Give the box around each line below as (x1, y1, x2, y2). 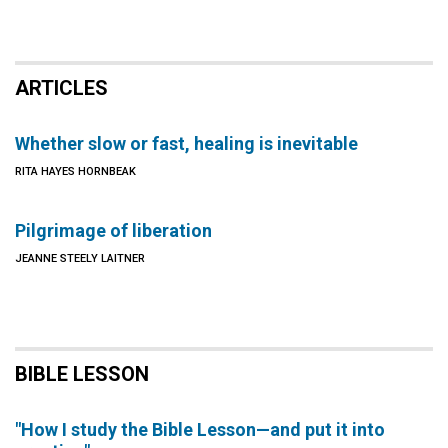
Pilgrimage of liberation (15, 220, 212, 241)
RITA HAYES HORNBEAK (15, 165, 136, 178)
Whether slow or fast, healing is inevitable (15, 133, 358, 154)
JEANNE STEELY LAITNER (15, 252, 145, 265)
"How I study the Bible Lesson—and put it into (15, 419, 385, 440)
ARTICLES (15, 76, 108, 100)
